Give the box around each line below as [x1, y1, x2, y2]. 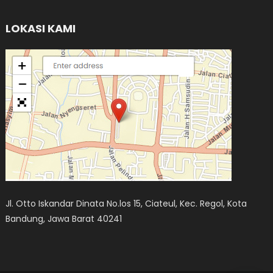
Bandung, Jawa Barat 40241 [5, 212, 122, 225]
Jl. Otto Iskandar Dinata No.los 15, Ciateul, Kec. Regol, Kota [5, 197, 247, 210]
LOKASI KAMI [5, 20, 76, 36]
